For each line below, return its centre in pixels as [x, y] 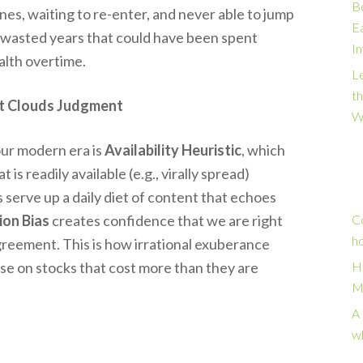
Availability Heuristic [173, 149]
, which [263, 149]
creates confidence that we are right [166, 220]
